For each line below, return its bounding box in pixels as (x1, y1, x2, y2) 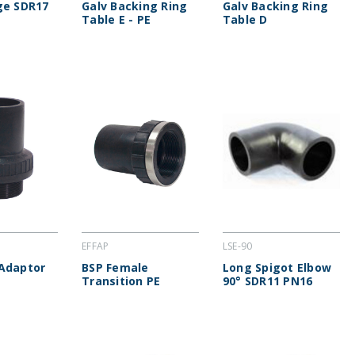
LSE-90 (222, 239, 253, 254)
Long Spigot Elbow (222, 260, 332, 276)
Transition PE (82, 273, 161, 289)
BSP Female (82, 260, 149, 276)
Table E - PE (82, 12, 151, 28)
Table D (222, 12, 268, 28)
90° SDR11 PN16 (222, 273, 313, 289)
